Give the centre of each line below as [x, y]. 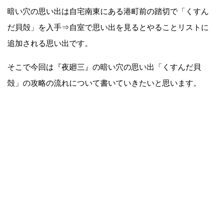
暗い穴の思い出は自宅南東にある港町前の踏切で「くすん [108, 11]
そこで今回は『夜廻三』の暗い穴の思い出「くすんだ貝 [104, 67]
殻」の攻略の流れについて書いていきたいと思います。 [104, 83]
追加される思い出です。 [50, 43]
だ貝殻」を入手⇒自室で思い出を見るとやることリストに [108, 27]
